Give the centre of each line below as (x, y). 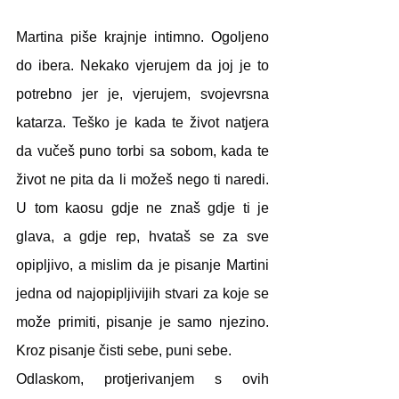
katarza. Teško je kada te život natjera (142, 122)
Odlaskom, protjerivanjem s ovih (142, 379)
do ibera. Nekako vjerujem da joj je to (142, 65)
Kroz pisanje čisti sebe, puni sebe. (124, 350)
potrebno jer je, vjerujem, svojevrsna (142, 94)
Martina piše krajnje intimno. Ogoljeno (142, 37)
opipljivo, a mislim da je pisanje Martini (142, 265)
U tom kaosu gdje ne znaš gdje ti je (142, 208)
